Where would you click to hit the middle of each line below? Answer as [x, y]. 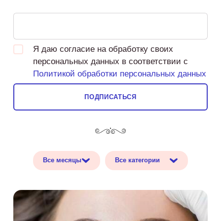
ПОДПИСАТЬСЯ [110, 97]
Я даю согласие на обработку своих [103, 49]
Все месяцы [62, 160]
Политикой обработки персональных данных [119, 74]
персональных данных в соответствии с [110, 61]
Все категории [137, 160]
